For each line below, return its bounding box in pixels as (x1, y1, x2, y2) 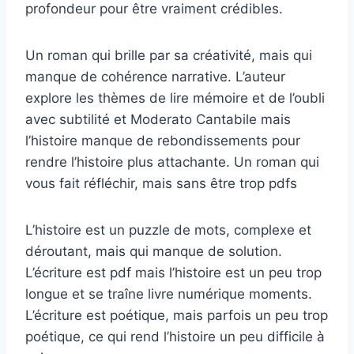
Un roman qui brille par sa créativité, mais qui (25, 47, 312, 63)
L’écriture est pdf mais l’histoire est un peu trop (25, 264, 322, 281)
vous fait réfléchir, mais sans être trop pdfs (25, 175, 297, 191)
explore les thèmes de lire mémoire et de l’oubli (25, 89, 325, 106)
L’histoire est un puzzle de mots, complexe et (25, 221, 311, 238)
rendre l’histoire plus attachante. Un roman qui (25, 153, 319, 170)
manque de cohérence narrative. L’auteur (25, 68, 285, 85)
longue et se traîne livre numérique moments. (25, 285, 312, 302)
